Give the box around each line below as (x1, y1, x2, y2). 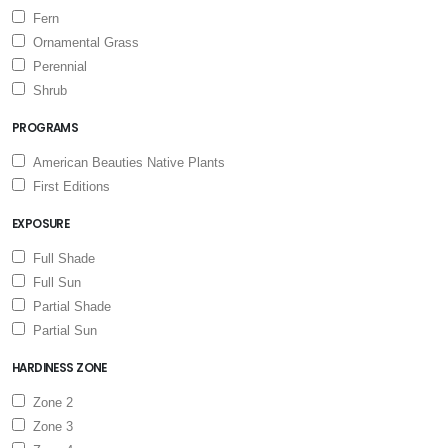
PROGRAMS (12, 120, 79, 136)
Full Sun (25, 275, 81, 290)
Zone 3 (25, 419, 73, 434)
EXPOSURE (12, 216, 70, 232)
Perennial (25, 59, 87, 74)
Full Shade (25, 251, 95, 266)
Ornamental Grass (25, 35, 139, 50)
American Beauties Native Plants (25, 155, 225, 170)
